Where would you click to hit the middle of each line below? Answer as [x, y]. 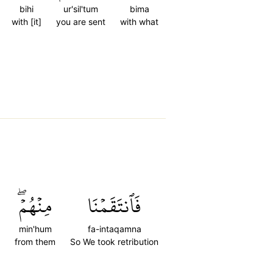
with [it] [27, 22]
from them [35, 242]
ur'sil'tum [81, 9]
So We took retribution [114, 242]
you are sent [81, 22]
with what [139, 22]
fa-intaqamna [114, 229]
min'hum [35, 229]
